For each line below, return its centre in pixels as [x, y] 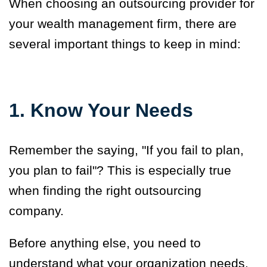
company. [38, 211]
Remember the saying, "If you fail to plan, [126, 150]
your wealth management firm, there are [123, 24]
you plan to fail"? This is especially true [120, 170]
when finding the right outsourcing [105, 191]
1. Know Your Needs [101, 111]
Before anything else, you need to [105, 243]
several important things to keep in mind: [125, 44]
